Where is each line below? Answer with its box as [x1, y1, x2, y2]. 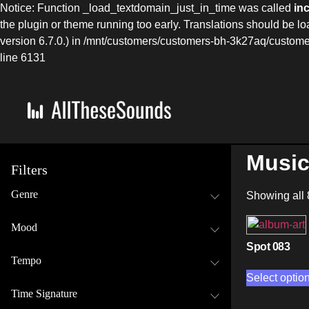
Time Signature [11, 288, 77, 299]
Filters [11, 162, 48, 177]
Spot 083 [246, 241, 290, 252]
